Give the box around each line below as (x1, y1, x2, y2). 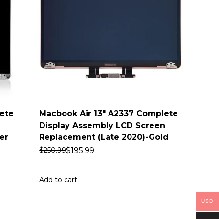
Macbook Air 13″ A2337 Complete (39, 109, 178, 118)
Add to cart (39, 175, 78, 184)
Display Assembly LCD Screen (39, 120, 166, 130)
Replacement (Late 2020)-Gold (39, 132, 169, 142)
